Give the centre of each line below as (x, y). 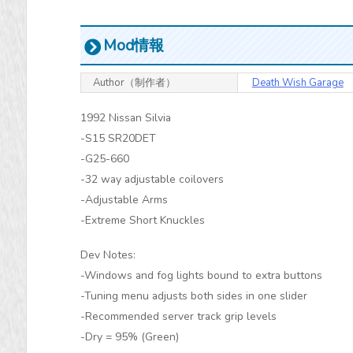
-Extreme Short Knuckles (143, 220)
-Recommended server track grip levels (178, 316)
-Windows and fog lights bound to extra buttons (201, 275)
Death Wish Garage (297, 83)
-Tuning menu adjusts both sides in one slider (194, 295)
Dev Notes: (108, 255)
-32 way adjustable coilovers (152, 179)
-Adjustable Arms (124, 199)
